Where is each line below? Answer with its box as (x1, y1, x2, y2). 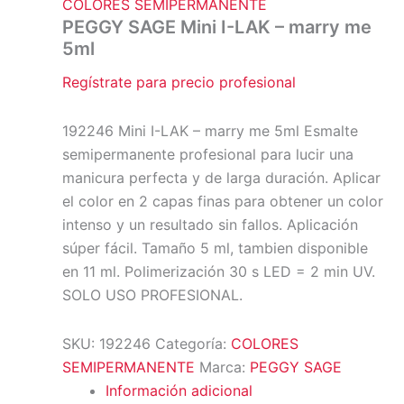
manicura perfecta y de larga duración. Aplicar (61, 168, 381, 187)
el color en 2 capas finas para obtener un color (61, 191, 383, 210)
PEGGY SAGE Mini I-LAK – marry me (61, 15, 372, 38)
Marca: (198, 357, 250, 376)
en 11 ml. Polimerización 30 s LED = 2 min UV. (61, 262, 375, 280)
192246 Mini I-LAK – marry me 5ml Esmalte (61, 121, 358, 140)
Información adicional (105, 381, 252, 399)
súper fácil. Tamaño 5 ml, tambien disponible (61, 238, 368, 257)
